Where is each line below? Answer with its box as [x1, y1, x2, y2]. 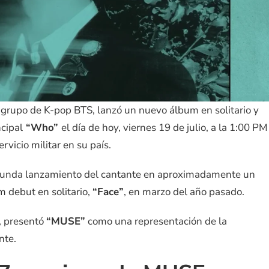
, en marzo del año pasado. [123, 185, 244, 199]
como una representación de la [85, 214, 227, 229]
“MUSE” [46, 214, 85, 229]
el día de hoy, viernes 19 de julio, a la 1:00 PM [61, 121, 268, 135]
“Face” [92, 185, 124, 199]
